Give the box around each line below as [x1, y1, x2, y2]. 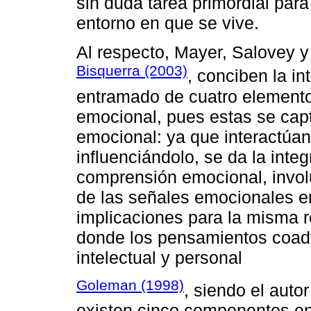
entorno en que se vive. [76, 13, 259, 33]
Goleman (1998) [76, 276, 184, 293]
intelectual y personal [76, 247, 242, 267]
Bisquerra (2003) [76, 62, 187, 79]
